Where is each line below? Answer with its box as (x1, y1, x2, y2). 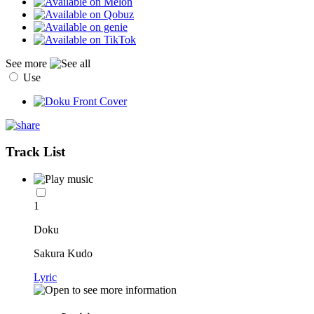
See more (6, 57, 50, 69)
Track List (6, 144, 65, 160)
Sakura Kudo (34, 247, 93, 260)
